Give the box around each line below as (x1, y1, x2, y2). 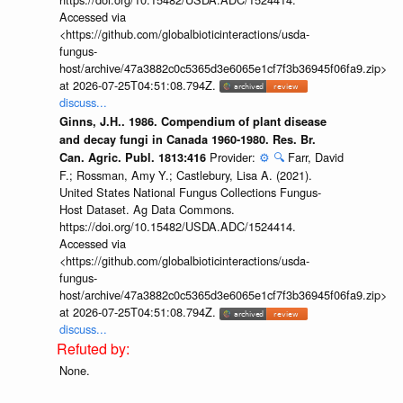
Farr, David (287, 148, 344, 166)
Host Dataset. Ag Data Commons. (58, 201, 235, 219)
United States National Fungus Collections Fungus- (58, 184, 321, 201)
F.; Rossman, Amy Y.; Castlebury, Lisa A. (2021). (58, 166, 312, 184)
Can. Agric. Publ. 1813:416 (58, 149, 210, 166)
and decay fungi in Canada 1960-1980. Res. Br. (58, 131, 316, 148)
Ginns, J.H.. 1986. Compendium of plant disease (58, 113, 327, 130)
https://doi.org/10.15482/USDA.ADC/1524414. (58, 218, 296, 236)
